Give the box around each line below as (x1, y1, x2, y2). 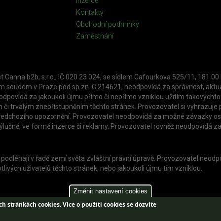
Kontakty (76, 8, 104, 16)
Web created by (28, 210, 76, 218)
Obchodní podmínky (76, 20, 139, 28)
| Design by (127, 210, 164, 218)
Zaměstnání (76, 32, 113, 40)
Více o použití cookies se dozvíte (63, 200, 157, 209)
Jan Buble (163, 210, 193, 218)
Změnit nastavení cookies (74, 187, 147, 195)
